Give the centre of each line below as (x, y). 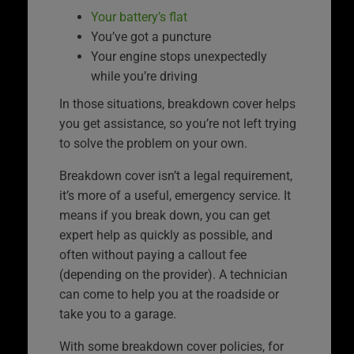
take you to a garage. (118, 314)
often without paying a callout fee (153, 254)
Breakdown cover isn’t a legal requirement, (176, 175)
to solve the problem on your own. (153, 143)
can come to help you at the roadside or (169, 294)
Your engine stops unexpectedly (179, 56)
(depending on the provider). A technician (173, 274)
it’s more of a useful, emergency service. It (175, 195)
